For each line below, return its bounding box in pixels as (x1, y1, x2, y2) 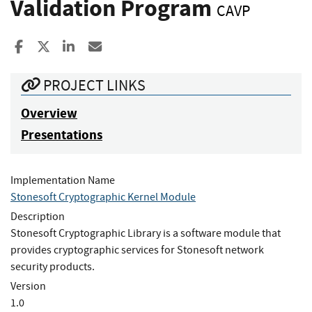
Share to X (49, 38, 106, 56)
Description (10, 209, 65, 224)
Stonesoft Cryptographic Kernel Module (10, 189, 196, 204)
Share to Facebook (26, 38, 128, 56)
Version (10, 279, 46, 293)
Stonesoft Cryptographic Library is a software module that (10, 226, 281, 240)
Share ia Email (102, 38, 183, 56)
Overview (21, 104, 77, 122)
